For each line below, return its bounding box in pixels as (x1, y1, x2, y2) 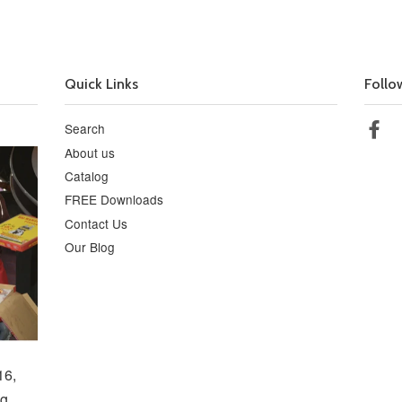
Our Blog (65, 238, 116, 257)
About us (65, 143, 116, 162)
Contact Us (65, 214, 128, 232)
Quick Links (65, 75, 139, 93)
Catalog (65, 166, 109, 185)
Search (65, 119, 106, 138)
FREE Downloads (65, 190, 164, 209)
